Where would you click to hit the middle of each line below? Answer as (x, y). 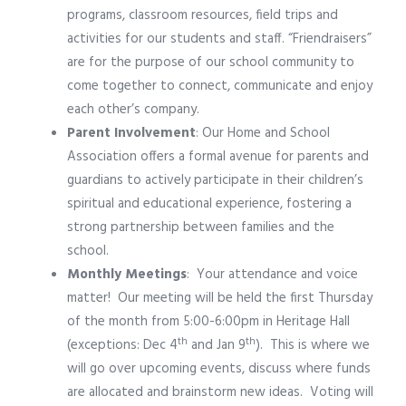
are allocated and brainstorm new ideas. (185, 393)
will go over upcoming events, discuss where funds (219, 369)
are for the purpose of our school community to (211, 63)
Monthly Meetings (127, 275)
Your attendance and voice (277, 275)
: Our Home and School (263, 134)
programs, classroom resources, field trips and (203, 16)
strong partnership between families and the (201, 228)
